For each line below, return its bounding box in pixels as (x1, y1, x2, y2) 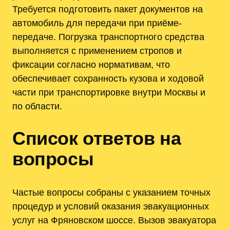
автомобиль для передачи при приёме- (12, 17, 182, 29)
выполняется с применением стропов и (12, 45, 182, 56)
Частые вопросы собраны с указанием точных (12, 186, 210, 198)
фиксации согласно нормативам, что (12, 59, 170, 70)
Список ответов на (12, 128, 181, 149)
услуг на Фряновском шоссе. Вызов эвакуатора (12, 214, 216, 225)
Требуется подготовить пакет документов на (12, 4, 203, 15)
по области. (12, 101, 62, 112)
